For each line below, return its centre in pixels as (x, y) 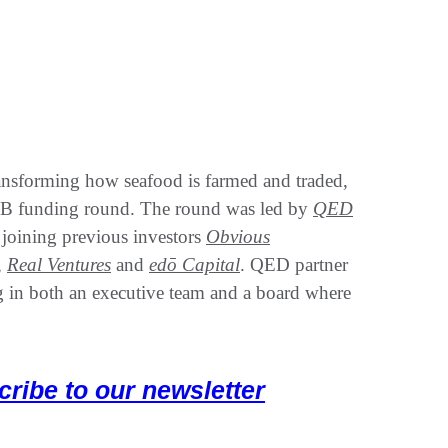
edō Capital (194, 264)
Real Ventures (59, 264)
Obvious (238, 236)
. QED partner (294, 264)
